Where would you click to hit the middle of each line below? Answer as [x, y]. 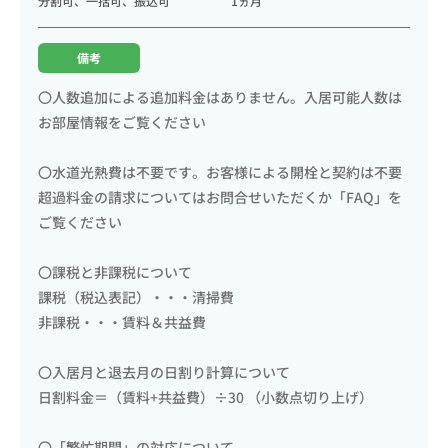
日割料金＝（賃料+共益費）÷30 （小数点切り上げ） [205, 396]
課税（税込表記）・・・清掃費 [136, 296]
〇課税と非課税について [115, 271]
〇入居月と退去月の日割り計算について [164, 371]
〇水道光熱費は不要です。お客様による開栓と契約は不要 [220, 171]
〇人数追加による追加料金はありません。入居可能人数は [220, 96]
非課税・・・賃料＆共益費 [122, 321]
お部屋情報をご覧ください [122, 121]
